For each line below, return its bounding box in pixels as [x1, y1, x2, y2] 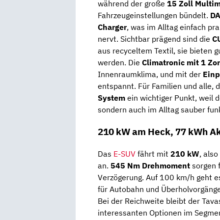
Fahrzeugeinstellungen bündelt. [98, 10, 210, 21]
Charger [98, 22, 127, 32]
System [98, 93, 125, 103]
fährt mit [136, 148, 170, 159]
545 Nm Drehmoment [110, 160, 190, 170]
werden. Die [98, 57, 142, 68]
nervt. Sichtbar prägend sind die [98, 34, 212, 44]
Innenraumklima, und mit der [98, 69, 203, 80]
